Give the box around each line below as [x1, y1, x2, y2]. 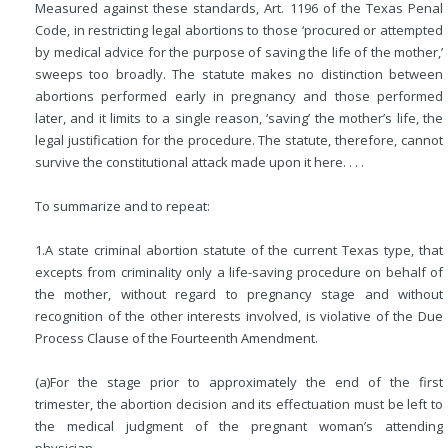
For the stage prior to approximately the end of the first [50, 373, 443, 391]
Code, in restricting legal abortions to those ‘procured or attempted [35, 21, 443, 39]
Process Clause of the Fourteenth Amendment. [35, 329, 318, 347]
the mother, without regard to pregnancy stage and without [35, 285, 443, 303]
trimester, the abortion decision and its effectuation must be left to [35, 395, 443, 413]
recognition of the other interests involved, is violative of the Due [35, 307, 443, 325]
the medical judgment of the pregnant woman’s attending [35, 417, 443, 435]
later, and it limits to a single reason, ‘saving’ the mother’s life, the [35, 109, 443, 127]
